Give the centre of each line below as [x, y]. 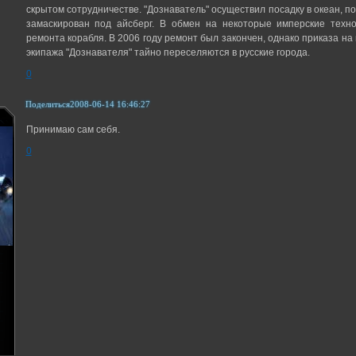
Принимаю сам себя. [73, 129]
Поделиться [47, 104]
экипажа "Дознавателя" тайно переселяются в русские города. [168, 53]
